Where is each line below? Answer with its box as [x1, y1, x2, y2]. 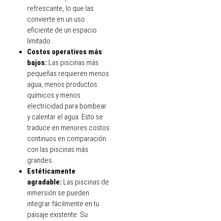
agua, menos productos [27, 80, 97, 89]
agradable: [27, 178, 63, 187]
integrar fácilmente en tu [27, 199, 99, 209]
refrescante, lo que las [27, 4, 94, 13]
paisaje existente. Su [27, 210, 88, 220]
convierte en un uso [27, 15, 85, 24]
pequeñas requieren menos [27, 69, 109, 78]
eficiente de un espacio [27, 26, 97, 35]
